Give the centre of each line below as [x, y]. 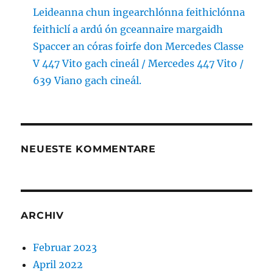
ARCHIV [42, 216]
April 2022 [58, 265]
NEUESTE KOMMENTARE [88, 149]
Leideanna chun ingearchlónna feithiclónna [139, 12]
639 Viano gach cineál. [87, 81]
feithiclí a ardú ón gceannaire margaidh [128, 30]
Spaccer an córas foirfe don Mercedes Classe [139, 47]
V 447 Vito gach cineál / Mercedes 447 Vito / [139, 64]
